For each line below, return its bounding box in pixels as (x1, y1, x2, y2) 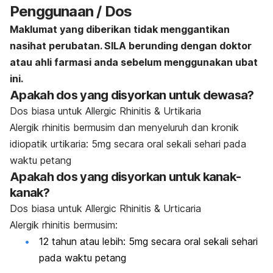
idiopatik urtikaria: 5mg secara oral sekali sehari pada (10, 138, 246, 151)
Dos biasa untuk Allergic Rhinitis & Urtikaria (10, 105, 201, 118)
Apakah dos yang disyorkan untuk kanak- (10, 169, 241, 185)
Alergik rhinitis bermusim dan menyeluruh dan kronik (10, 121, 239, 134)
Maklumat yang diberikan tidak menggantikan (10, 23, 230, 36)
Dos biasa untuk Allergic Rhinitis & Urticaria (10, 202, 201, 215)
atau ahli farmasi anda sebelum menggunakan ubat (10, 56, 258, 69)
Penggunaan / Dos (10, 2, 132, 21)
